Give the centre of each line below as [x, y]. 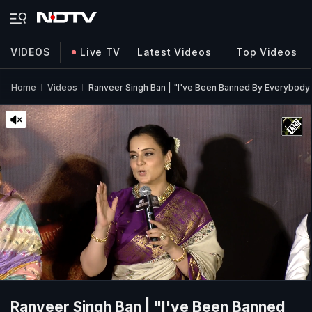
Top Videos [267, 52]
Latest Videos [174, 52]
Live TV [101, 52]
